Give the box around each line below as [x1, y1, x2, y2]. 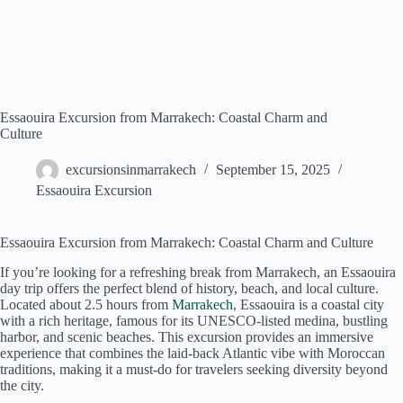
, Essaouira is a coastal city [233, 297, 384, 313]
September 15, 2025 [216, 162, 330, 178]
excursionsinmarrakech [66, 162, 196, 178]
